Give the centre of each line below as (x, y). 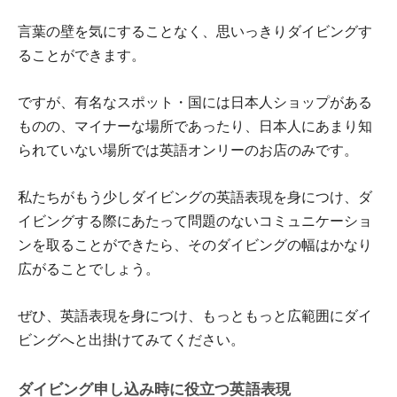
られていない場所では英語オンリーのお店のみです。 (188, 150)
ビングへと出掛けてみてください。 (131, 339)
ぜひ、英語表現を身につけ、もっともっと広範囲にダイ (195, 315)
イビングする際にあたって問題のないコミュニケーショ (195, 221)
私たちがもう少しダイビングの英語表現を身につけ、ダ (195, 197)
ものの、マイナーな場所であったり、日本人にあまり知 (195, 126)
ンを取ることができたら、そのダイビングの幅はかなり (195, 245)
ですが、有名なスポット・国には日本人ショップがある (195, 102)
